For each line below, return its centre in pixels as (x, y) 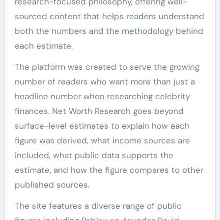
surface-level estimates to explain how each (102, 126)
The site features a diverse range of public (98, 206)
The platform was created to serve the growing (107, 67)
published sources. (52, 185)
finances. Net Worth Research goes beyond (99, 111)
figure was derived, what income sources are (102, 140)
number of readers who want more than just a (105, 82)
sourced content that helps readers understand (109, 16)
